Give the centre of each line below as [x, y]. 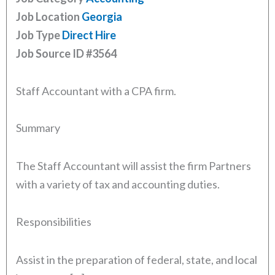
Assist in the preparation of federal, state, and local [137, 259]
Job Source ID [50, 53]
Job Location [48, 16]
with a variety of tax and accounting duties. [118, 184]
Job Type [38, 35]
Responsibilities [54, 222]
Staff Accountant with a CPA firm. [96, 91]
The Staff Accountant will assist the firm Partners [134, 165]
